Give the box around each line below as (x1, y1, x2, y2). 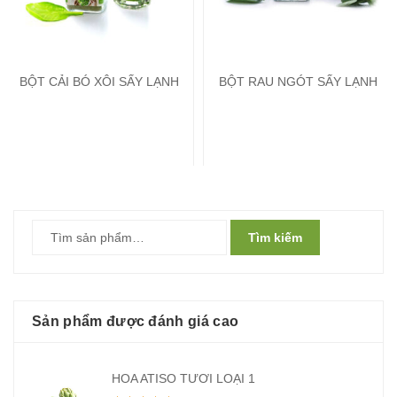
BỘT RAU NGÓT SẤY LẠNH (218, 74, 378, 90)
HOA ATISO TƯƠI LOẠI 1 (112, 371, 255, 386)
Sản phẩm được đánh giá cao (32, 314, 239, 330)
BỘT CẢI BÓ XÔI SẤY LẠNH (19, 74, 179, 90)
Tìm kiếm (248, 230, 302, 245)
